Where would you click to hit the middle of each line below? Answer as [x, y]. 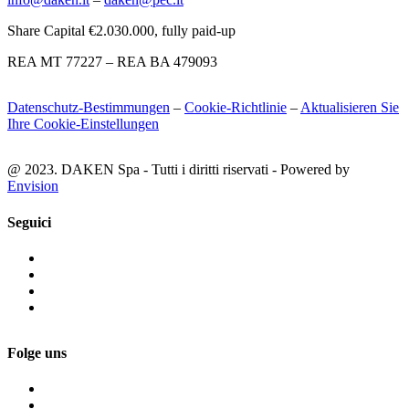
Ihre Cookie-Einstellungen [83, 124]
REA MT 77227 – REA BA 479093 [112, 62]
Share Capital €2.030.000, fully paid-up [121, 31]
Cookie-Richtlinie [236, 108]
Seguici [29, 222]
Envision [33, 186]
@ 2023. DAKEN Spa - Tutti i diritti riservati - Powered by [178, 170]
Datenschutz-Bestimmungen [89, 108]
